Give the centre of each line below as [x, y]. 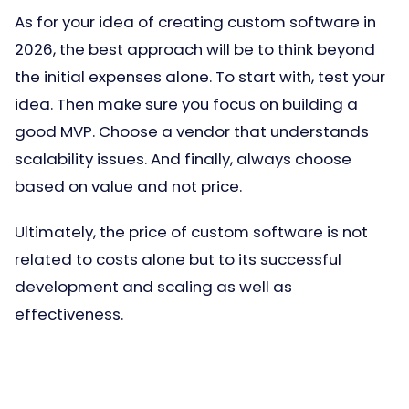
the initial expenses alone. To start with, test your [200, 77]
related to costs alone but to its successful [178, 259]
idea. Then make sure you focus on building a [186, 104]
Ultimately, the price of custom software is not [191, 232]
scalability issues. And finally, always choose [183, 159]
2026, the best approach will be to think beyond [195, 49]
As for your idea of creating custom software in [195, 22]
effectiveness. [69, 314]
